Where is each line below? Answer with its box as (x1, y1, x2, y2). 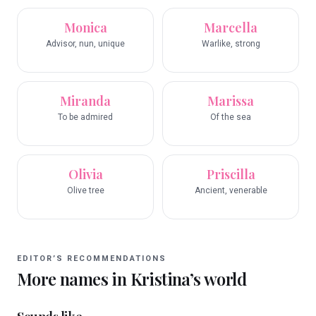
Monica (63, 19, 107, 36)
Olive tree (66, 186, 104, 195)
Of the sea (210, 112, 251, 122)
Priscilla (206, 166, 255, 183)
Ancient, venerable (194, 186, 267, 195)
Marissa (207, 92, 254, 109)
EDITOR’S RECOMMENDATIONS (17, 254, 166, 263)
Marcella (204, 19, 257, 36)
